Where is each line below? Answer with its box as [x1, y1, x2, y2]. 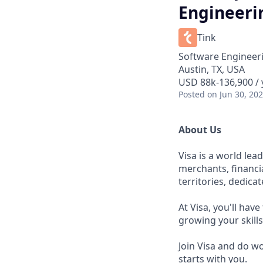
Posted [178, 89, 205, 100]
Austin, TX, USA [178, 63, 245, 76]
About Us [178, 123, 221, 136]
